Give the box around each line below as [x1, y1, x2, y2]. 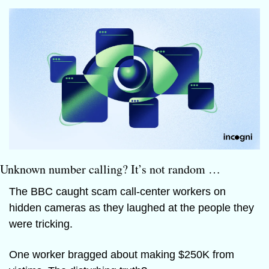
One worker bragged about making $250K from [9, 249, 234, 261]
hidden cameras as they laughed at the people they [9, 202, 254, 214]
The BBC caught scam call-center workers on [9, 186, 226, 198]
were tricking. [9, 218, 73, 231]
